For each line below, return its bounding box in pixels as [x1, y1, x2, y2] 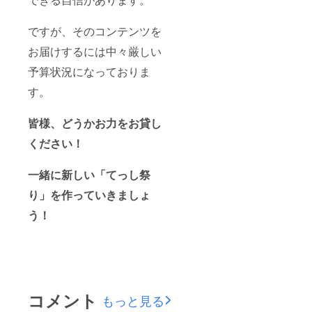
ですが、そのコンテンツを [28, 23, 162, 40]
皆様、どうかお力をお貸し [28, 115, 162, 132]
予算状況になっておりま [28, 63, 150, 80]
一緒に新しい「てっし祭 [28, 166, 150, 183]
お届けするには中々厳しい [28, 43, 162, 60]
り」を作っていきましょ [28, 187, 150, 203]
